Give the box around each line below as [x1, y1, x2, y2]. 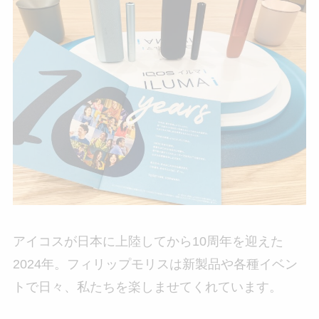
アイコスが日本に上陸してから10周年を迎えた [12, 234, 283, 249]
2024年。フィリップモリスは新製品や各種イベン [12, 257, 298, 272]
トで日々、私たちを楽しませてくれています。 [12, 280, 282, 295]
